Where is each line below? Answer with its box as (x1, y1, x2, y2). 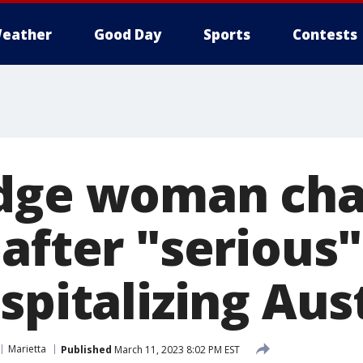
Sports (203, 25, 250, 44)
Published (61, 342, 112, 357)
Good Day (94, 25, 161, 44)
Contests (293, 25, 357, 44)
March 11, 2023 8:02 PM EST (112, 342, 240, 357)
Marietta (8, 342, 46, 356)
